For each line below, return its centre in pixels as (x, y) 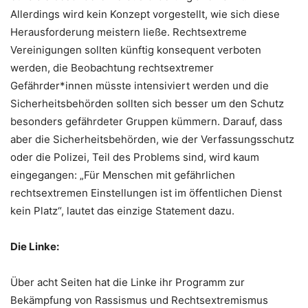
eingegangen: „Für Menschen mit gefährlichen (123, 175)
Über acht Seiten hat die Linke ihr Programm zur (128, 282)
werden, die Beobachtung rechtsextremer (112, 67)
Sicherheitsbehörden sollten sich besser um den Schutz (147, 103)
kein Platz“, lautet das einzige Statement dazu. (122, 210)
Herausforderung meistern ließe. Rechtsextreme (129, 32)
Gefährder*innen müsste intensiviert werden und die (140, 85)
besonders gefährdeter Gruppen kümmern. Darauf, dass (146, 121)
